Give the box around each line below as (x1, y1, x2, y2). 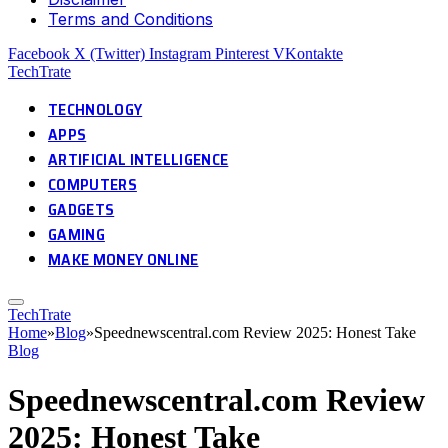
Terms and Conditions (48, 9, 213, 30)
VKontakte (273, 45, 343, 63)
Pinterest (215, 45, 269, 63)
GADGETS (48, 197, 115, 223)
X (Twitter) (74, 45, 145, 63)
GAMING (48, 222, 105, 248)
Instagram (149, 45, 211, 63)
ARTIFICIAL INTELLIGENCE (48, 147, 229, 173)
